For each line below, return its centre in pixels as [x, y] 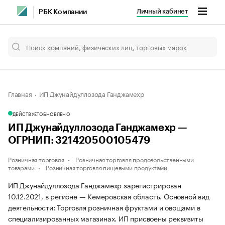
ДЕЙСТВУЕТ [26, 114]
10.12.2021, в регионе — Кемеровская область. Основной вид [109, 196]
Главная [20, 93]
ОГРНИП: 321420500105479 [79, 141]
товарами [21, 167]
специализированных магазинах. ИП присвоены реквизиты [106, 218]
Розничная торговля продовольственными [135, 159]
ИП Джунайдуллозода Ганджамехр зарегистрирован [95, 185]
